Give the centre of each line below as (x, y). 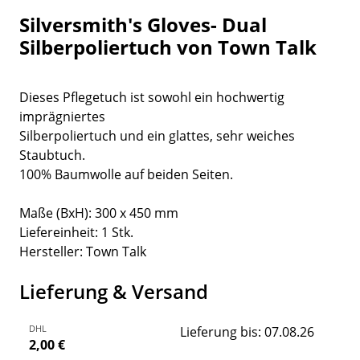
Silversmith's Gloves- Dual (143, 25)
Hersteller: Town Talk (83, 252)
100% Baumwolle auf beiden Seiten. (126, 175)
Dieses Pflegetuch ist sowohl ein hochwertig (152, 98)
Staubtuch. (52, 155)
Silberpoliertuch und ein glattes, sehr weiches (157, 136)
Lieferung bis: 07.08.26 (247, 332)
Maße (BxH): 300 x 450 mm (99, 213)
